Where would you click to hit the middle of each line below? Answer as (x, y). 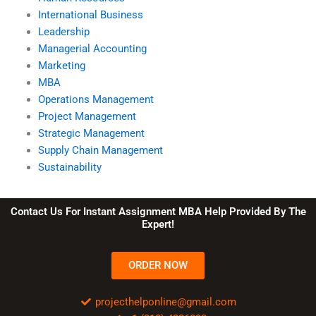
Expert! (158, 224)
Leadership (63, 31)
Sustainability (69, 167)
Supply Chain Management (100, 150)
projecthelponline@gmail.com (166, 302)
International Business (90, 14)
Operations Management (96, 99)
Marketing (61, 65)
